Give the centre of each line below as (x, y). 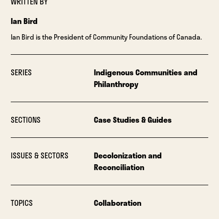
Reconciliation (119, 167)
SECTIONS (26, 120)
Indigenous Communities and (145, 72)
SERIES (22, 72)
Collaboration (117, 203)
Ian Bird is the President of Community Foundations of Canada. (107, 37)
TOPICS (22, 203)
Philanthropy (116, 84)
